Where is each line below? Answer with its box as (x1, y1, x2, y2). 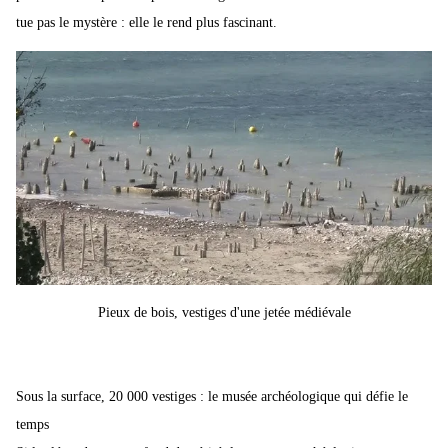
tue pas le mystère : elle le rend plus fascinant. (16, 15, 277, 31)
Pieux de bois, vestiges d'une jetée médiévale (97, 305, 351, 321)
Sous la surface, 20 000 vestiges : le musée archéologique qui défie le (16, 389, 408, 405)
